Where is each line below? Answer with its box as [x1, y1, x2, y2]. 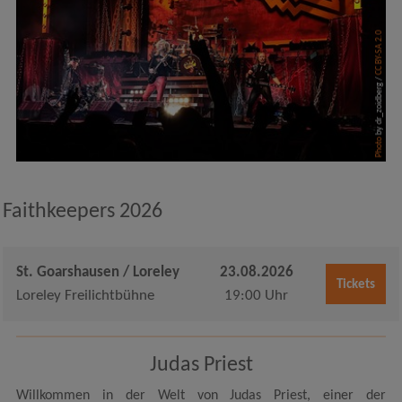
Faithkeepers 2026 [2, 201, 162, 223]
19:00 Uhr [224, 288, 289, 304]
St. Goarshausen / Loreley [15, 265, 179, 281]
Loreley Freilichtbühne [15, 288, 154, 304]
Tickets [336, 278, 375, 293]
